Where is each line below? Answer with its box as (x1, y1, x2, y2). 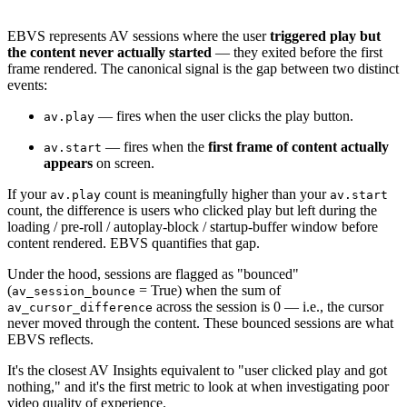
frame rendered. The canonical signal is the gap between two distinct (7, 61, 399, 77)
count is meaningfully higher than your (101, 186, 330, 203)
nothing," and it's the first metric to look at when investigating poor (7, 379, 389, 395)
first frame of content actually (208, 139, 389, 155)
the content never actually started (7, 45, 212, 61)
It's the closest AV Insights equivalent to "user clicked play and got (7, 362, 387, 379)
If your (7, 186, 50, 203)
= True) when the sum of (135, 283, 281, 299)
